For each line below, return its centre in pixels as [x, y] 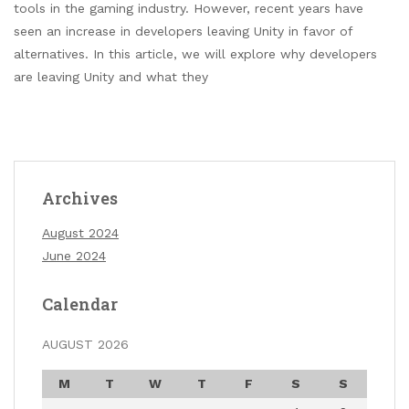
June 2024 [74, 256]
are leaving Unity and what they [111, 77]
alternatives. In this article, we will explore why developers [195, 54]
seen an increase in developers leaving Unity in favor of [183, 31]
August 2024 [80, 233]
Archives [80, 199]
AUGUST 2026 [85, 345]
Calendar [80, 304]
